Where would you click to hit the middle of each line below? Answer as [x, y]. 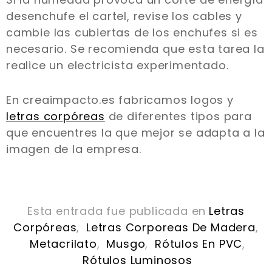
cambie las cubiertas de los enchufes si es [132, 33]
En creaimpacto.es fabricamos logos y [120, 100]
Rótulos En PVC [199, 244]
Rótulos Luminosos [138, 260]
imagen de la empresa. [76, 149]
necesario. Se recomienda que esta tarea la [135, 49]
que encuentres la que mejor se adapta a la [136, 133]
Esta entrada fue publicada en [117, 211]
